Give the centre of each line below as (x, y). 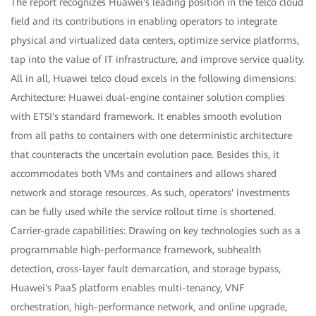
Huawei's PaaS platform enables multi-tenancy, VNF (127, 287)
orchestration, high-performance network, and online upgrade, (149, 306)
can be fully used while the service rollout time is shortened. (143, 211)
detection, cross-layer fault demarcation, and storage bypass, (146, 268)
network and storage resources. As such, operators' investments (150, 192)
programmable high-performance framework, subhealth (136, 249)
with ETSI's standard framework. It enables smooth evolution (146, 116)
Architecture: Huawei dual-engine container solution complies (148, 97)
